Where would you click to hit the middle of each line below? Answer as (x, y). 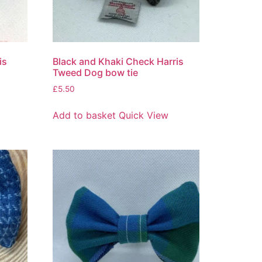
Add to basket (85, 115)
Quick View (144, 115)
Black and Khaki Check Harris (118, 61)
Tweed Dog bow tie (96, 72)
